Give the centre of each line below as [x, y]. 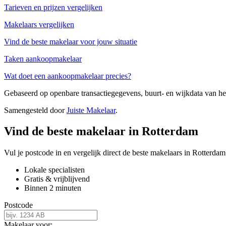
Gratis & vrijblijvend [57, 179]
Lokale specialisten [54, 170]
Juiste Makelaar [91, 110]
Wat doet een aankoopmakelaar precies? [68, 76]
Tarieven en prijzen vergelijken [53, 7]
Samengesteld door [35, 110]
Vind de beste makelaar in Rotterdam [101, 131]
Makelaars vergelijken [39, 24]
